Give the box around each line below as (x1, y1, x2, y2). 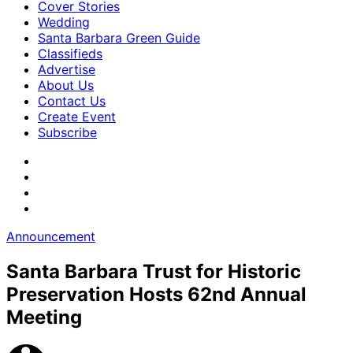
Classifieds (38, 46, 102, 61)
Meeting (6, 305, 82, 329)
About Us (38, 77, 94, 93)
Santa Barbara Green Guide (38, 30, 200, 46)
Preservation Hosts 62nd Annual (6, 282, 307, 306)
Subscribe (38, 124, 97, 140)
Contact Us (38, 93, 106, 109)
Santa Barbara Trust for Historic (6, 259, 301, 283)
